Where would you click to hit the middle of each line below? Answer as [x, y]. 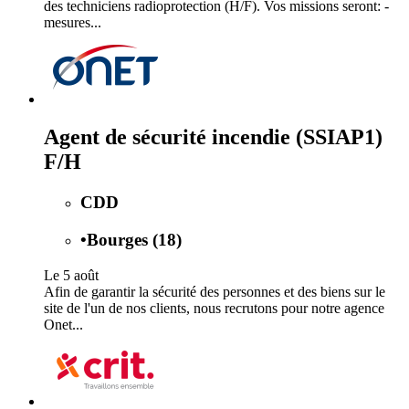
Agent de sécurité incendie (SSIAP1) [213, 137]
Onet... [63, 324]
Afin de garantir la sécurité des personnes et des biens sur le [215, 291]
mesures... [73, 22]
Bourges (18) [134, 240]
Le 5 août [71, 275]
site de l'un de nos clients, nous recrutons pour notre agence [214, 308]
